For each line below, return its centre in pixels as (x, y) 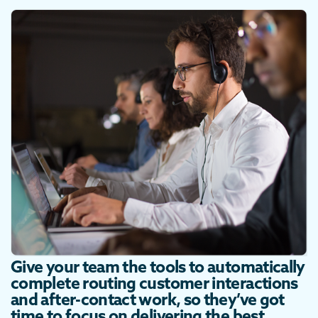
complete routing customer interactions (154, 283)
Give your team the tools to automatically (158, 267)
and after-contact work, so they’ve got (148, 300)
